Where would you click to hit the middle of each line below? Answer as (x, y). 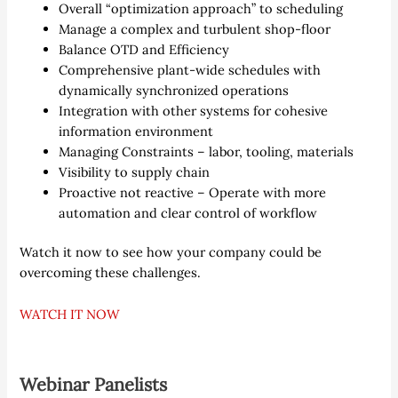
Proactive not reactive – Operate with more (193, 192)
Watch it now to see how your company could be (171, 252)
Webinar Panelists (94, 384)
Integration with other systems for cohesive (194, 110)
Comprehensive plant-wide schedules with (190, 69)
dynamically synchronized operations (174, 90)
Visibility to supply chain (135, 171)
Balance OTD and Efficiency (144, 49)
